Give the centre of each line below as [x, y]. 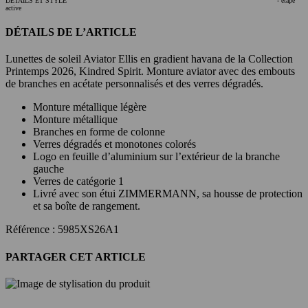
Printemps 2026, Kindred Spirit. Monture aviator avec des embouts [150, 71]
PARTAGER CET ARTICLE [76, 256]
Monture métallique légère [90, 107]
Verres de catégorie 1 [78, 181]
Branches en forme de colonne [99, 132]
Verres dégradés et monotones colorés [114, 144]
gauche [48, 169]
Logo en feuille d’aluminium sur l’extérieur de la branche [156, 157]
